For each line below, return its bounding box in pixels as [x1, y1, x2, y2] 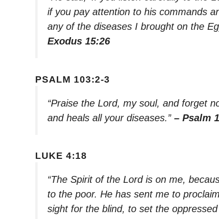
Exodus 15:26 [47, 35, 110, 46]
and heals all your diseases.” [47, 112, 174, 123]
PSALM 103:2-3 [35, 74, 110, 85]
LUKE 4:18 [35, 151, 87, 161]
